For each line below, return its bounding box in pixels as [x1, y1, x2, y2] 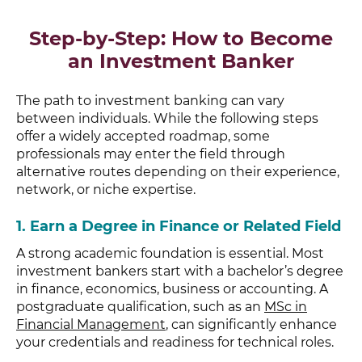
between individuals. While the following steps [16, 111, 318, 127]
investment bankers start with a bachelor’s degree [16, 263, 343, 280]
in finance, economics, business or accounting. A [16, 281, 328, 297]
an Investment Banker [68, 49, 294, 74]
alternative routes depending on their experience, [16, 164, 339, 180]
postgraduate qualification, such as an [16, 299, 264, 315]
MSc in [264, 299, 307, 315]
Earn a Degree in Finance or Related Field [30, 217, 341, 236]
